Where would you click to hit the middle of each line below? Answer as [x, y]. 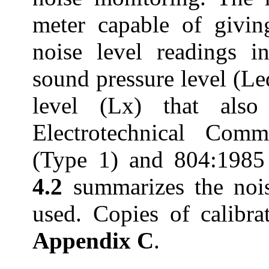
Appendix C [93, 241]
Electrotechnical [109, 133]
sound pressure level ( [137, 79]
